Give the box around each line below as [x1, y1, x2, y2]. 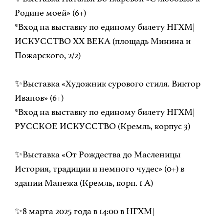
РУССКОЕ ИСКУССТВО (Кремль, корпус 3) [14, 121, 190, 132]
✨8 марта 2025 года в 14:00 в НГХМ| [14, 206, 154, 217]
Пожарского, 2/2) [14, 50, 81, 61]
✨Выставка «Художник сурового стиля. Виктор [14, 78, 200, 89]
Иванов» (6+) [14, 92, 64, 104]
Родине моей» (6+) [14, 7, 86, 19]
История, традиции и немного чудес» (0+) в [14, 163, 184, 175]
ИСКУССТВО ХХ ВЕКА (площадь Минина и [14, 36, 191, 47]
